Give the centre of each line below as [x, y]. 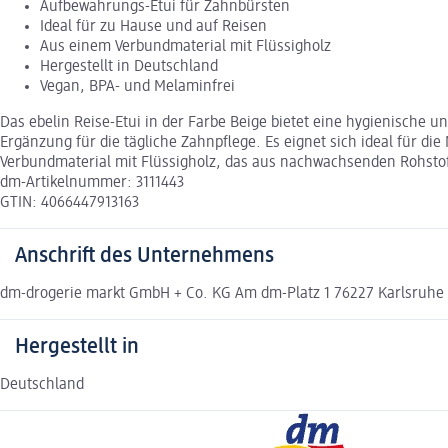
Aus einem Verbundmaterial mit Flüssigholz [185, 46]
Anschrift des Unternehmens [144, 255]
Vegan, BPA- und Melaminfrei [137, 86]
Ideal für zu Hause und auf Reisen [153, 26]
